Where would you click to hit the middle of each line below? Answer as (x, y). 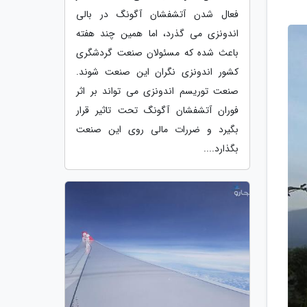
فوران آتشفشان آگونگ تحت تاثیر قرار (157, 110)
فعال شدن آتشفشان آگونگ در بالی (157, 14)
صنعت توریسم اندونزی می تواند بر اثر (157, 91)
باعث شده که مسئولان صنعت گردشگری (157, 52)
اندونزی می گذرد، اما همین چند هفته (157, 33)
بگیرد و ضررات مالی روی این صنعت (157, 129)
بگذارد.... (221, 148)
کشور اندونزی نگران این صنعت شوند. (157, 72)
